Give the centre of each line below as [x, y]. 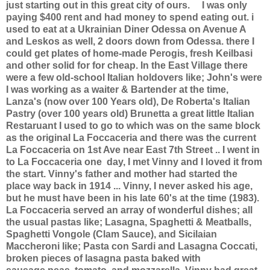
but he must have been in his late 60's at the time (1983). [133, 198]
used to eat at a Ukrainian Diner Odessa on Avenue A [126, 29]
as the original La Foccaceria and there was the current [131, 137]
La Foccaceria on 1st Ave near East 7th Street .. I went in [133, 149]
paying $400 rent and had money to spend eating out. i [130, 17]
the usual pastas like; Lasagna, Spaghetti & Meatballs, [129, 222]
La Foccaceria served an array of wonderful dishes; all [129, 210]
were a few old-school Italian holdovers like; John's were [134, 77]
